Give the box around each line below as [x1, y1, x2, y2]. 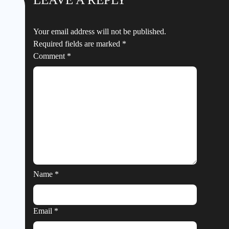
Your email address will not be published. [33, 27, 166, 36]
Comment [33, 51, 67, 60]
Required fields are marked [33, 39, 122, 48]
